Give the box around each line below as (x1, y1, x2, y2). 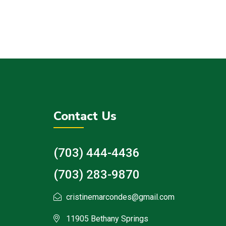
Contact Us (53, 108, 117, 125)
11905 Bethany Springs (66, 214, 148, 224)
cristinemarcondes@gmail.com (66, 192, 175, 202)
